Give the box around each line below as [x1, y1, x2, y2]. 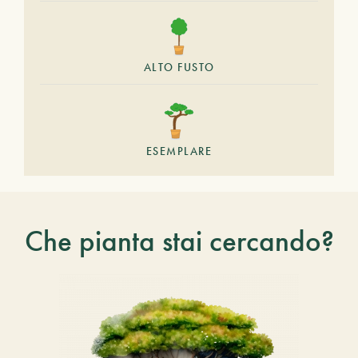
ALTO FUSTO [143, 60, 215, 74]
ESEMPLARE [145, 143, 213, 158]
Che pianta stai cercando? [24, 221, 334, 260]
